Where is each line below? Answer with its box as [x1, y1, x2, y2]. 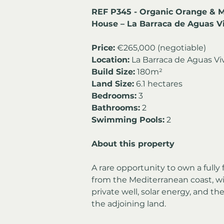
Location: [91, 54, 129, 64]
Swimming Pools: [91, 114, 164, 124]
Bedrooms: [91, 90, 136, 100]
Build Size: [91, 66, 135, 76]
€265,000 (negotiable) [115, 42, 206, 52]
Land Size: [91, 78, 134, 88]
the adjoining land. [91, 198, 166, 208]
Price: [91, 42, 115, 52]
